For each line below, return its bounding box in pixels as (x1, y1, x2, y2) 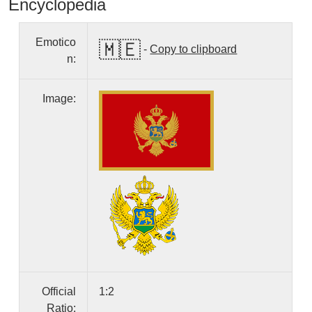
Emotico (36, 36, 77, 49)
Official (42, 286, 77, 298)
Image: (42, 93, 77, 105)
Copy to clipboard (150, 42, 237, 55)
